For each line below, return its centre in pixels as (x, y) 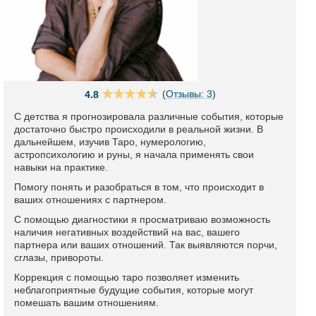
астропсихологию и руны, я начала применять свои (134, 154)
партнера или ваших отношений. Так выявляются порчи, (146, 245)
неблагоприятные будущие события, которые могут (134, 290)
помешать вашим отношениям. (86, 303)
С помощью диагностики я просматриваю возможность (142, 219)
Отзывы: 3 (189, 93)
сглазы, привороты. (59, 257)
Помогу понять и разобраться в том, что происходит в (139, 187)
